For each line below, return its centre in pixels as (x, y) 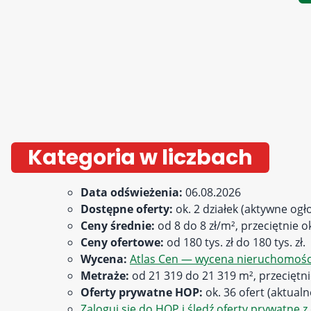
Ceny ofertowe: (122, 242)
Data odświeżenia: (132, 192)
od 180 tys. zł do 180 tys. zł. (235, 242)
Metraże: (105, 276)
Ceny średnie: (118, 226)
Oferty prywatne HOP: (142, 292)
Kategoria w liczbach (140, 158)
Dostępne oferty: (127, 209)
